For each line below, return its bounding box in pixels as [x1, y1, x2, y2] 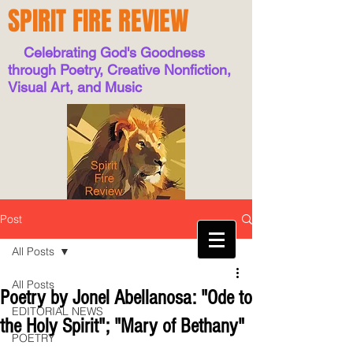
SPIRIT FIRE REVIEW [8, 2, 189, 40]
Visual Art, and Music [8, 79, 142, 95]
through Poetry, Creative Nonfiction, [8, 61, 231, 78]
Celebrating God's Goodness [8, 44, 205, 61]
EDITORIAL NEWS [12, 304, 103, 318]
